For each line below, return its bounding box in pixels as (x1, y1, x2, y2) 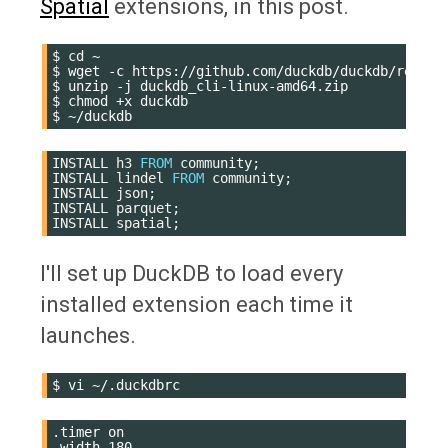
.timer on (52, 423, 124, 440)
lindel (116, 169, 164, 186)
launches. (40, 322, 136, 348)
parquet (116, 199, 172, 216)
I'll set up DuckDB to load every (40, 260, 343, 286)
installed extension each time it (40, 291, 353, 317)
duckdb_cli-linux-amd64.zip (140, 77, 348, 94)
